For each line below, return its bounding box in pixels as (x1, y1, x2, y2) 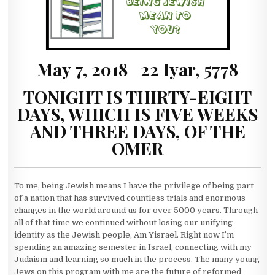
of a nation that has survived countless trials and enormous (14, 193, 246, 203)
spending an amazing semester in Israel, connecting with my (14, 242, 252, 252)
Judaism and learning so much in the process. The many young (14, 254, 260, 264)
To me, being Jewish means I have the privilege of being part (14, 180, 254, 190)
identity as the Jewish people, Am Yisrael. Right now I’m (14, 230, 234, 239)
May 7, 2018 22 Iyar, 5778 (37, 57, 238, 80)
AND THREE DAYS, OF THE (29, 119, 246, 142)
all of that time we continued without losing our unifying (14, 217, 233, 227)
